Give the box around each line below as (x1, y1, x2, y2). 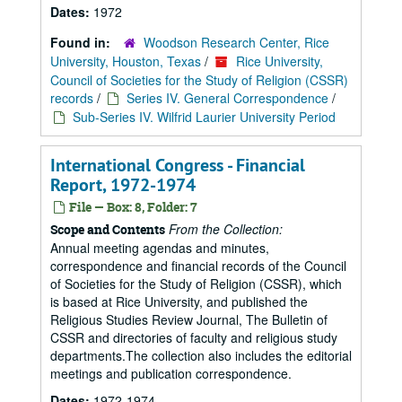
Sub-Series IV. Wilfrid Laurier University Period (73, 108, 336, 126)
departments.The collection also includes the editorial (50, 346, 352, 364)
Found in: (50, 33, 114, 51)
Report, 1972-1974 (50, 173, 196, 197)
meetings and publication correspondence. (50, 364, 292, 382)
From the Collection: (169, 220, 283, 238)
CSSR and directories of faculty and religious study (50, 328, 337, 346)
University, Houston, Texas (50, 52, 201, 70)
